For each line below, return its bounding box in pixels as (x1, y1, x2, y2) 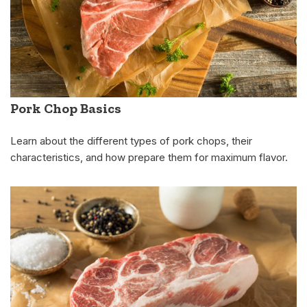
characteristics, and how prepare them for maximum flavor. (10, 150, 288, 164)
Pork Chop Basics (10, 99, 121, 116)
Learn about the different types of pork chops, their (10, 134, 252, 147)
